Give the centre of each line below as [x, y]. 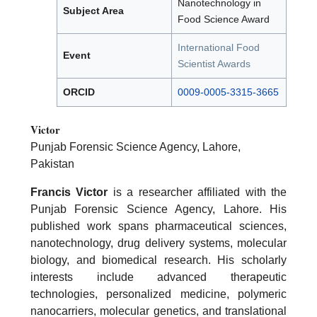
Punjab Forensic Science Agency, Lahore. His [158, 209]
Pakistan [52, 164]
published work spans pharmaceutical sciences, [158, 226]
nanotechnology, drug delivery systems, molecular [158, 243]
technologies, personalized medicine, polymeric [158, 294]
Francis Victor [69, 192]
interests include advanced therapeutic [158, 277]
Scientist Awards [214, 64]
